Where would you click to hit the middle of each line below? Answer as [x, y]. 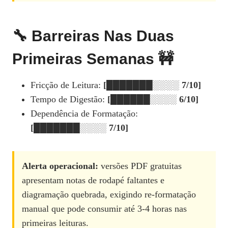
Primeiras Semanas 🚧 [93, 59]
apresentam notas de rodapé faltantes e [93, 180]
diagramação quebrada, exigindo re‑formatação [109, 195]
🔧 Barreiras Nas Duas [93, 36]
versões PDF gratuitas [140, 166]
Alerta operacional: [60, 166]
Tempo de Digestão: [69, 99]
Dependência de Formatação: [84, 114]
